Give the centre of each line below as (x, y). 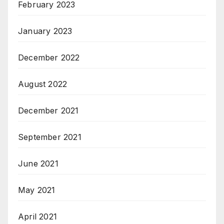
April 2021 (37, 217)
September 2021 (50, 137)
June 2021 (38, 164)
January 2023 (45, 31)
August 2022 (43, 84)
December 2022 (49, 58)
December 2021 (48, 111)
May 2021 (37, 190)
